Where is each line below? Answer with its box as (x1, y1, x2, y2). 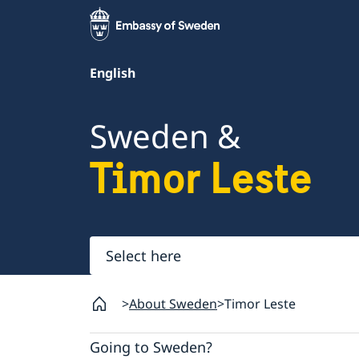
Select (89, 236, 138, 260)
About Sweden (129, 295, 217, 313)
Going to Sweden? (90, 337, 212, 357)
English (90, 64, 135, 82)
